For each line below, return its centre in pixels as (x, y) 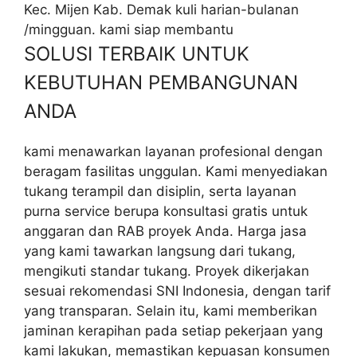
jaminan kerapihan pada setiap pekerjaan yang (173, 330)
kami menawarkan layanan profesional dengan (173, 151)
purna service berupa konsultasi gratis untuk (166, 211)
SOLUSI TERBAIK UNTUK (137, 53)
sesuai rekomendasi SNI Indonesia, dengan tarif (177, 290)
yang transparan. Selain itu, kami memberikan (171, 310)
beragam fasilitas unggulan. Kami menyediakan (176, 171)
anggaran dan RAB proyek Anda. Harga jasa (165, 231)
